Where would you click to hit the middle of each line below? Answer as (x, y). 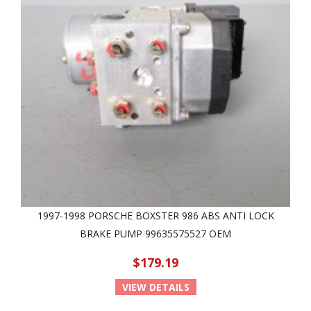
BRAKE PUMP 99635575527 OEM (155, 234)
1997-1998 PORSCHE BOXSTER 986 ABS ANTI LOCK (155, 216)
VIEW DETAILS (155, 287)
